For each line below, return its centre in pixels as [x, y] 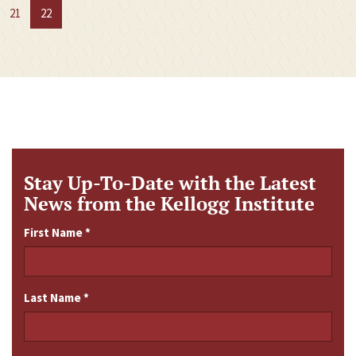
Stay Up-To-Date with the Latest [170, 183]
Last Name [54, 298]
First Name [54, 233]
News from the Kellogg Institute [169, 204]
